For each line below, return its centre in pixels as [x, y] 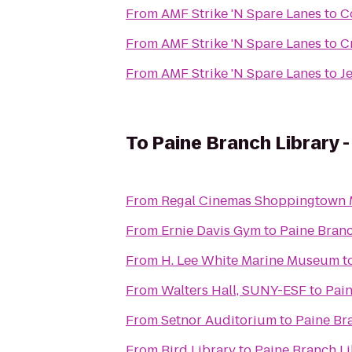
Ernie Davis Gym [211, 231]
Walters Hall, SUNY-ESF [234, 290]
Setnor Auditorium [219, 320]
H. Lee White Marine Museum [250, 260]
